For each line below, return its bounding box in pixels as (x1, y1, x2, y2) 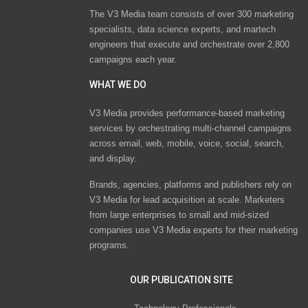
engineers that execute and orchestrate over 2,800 (89, 38, 289, 49)
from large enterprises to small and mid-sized (89, 209, 269, 220)
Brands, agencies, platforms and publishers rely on (89, 179, 291, 190)
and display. (89, 153, 137, 164)
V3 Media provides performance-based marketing (89, 107, 285, 118)
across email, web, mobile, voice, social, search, (89, 137, 284, 148)
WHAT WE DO (89, 78, 146, 90)
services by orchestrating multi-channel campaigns (89, 122, 291, 133)
